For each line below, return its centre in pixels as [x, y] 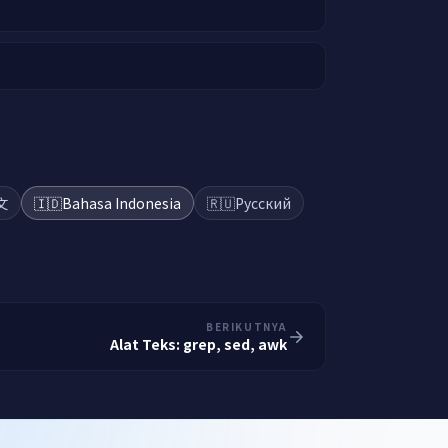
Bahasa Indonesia [121, 203]
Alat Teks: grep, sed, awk [198, 344]
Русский [263, 203]
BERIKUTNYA [246, 326]
